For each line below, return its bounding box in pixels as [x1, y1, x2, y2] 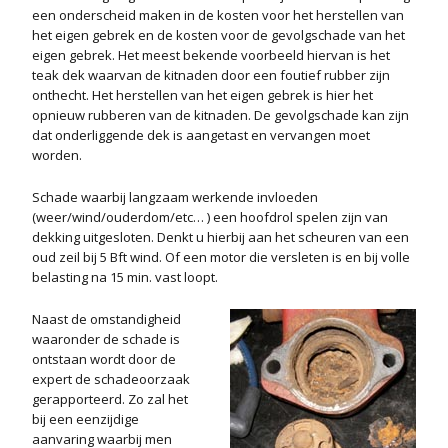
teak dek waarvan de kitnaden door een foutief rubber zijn [32, 66, 390, 84]
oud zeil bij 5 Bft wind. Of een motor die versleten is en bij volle [32, 248, 410, 266]
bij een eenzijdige [32, 410, 139, 428]
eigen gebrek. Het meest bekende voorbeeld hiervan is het [32, 46, 390, 64]
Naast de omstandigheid [32, 310, 181, 328]
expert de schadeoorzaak [32, 370, 190, 388]
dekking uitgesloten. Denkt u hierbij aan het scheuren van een [32, 228, 409, 246]
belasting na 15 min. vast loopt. [32, 268, 218, 286]
